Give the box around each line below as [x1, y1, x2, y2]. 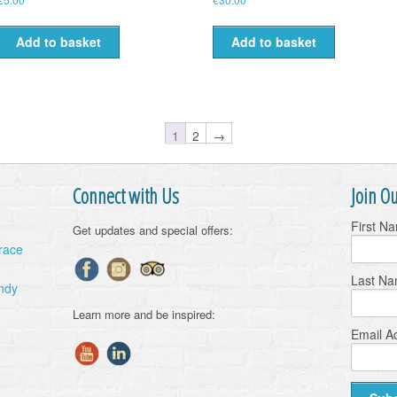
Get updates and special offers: [73, 221, 234, 238]
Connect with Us [73, 181, 180, 210]
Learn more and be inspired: [73, 305, 216, 323]
